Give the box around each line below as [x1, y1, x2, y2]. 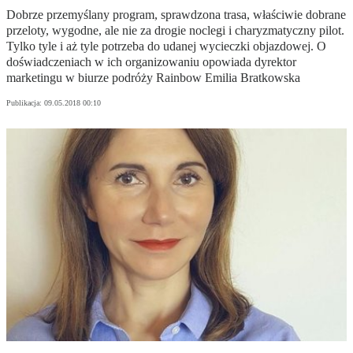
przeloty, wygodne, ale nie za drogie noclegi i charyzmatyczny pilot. [6, 24, 344, 38]
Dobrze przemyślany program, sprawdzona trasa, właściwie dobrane [6, 8, 346, 22]
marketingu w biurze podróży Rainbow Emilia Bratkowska [6, 71, 300, 85]
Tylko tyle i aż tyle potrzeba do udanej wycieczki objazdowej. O [6, 39, 326, 54]
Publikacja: [6, 98, 44, 108]
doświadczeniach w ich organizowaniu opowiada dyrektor [6, 55, 296, 69]
